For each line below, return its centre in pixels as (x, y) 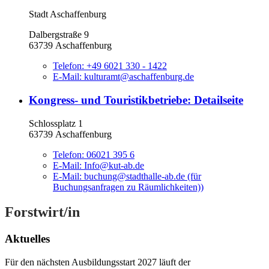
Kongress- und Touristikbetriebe (108, 100)
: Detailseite (215, 100)
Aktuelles (27, 239)
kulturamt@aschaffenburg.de (139, 77)
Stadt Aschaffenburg (68, 14)
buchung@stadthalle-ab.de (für (143, 176)
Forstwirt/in (42, 212)
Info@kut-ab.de (114, 165)
